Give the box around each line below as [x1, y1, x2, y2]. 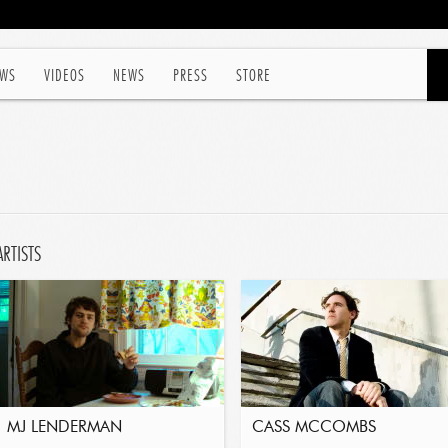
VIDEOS [44, 68, 85, 84]
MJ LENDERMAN [7, 420, 122, 436]
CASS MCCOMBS [252, 420, 376, 436]
